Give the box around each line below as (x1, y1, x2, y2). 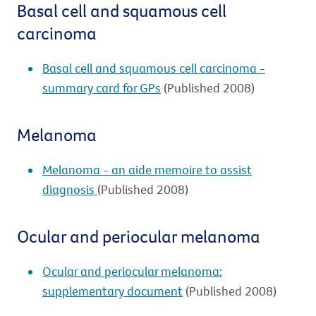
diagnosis (42, 181, 97, 197)
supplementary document (42, 283, 183, 299)
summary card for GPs (42, 80, 161, 96)
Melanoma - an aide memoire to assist (42, 162, 252, 178)
